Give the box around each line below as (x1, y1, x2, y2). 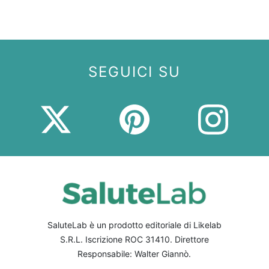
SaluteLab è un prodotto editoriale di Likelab (47, 220, 222, 231)
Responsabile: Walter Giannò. (77, 249, 192, 259)
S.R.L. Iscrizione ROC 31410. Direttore (59, 234, 209, 245)
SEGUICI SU (88, 62, 181, 80)
